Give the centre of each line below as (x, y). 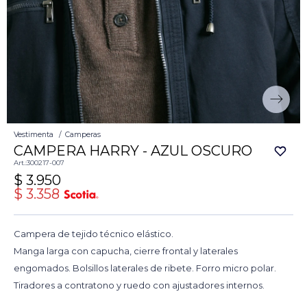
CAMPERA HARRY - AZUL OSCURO (133, 151)
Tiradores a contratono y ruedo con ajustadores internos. (139, 285)
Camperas (83, 135)
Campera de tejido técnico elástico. (94, 234)
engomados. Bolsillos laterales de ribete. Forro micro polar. (145, 268)
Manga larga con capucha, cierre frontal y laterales (126, 251)
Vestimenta (34, 135)
